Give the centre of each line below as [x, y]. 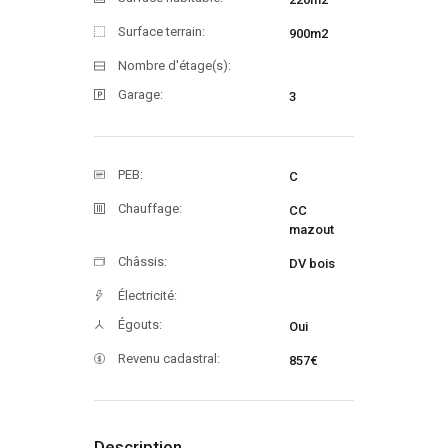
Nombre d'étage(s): [174, 65]
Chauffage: [150, 208]
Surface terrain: [161, 31]
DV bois [312, 263]
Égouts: [140, 324]
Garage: [140, 94]
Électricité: [147, 295]
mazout [311, 229]
